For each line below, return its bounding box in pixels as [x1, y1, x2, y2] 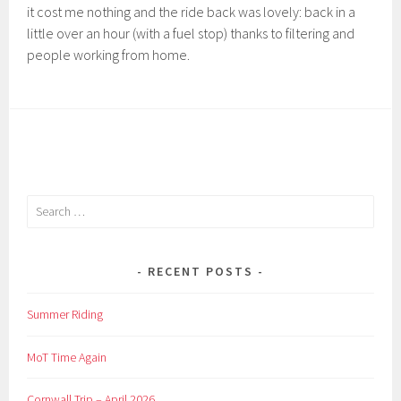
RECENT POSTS [148, 262, 253, 279]
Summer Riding [27, 305, 104, 322]
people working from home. [27, 45, 191, 64]
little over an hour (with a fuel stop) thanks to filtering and [27, 23, 355, 42]
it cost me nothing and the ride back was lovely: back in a [27, 2, 356, 21]
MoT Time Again [27, 348, 107, 365]
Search [26, 196, 62, 213]
